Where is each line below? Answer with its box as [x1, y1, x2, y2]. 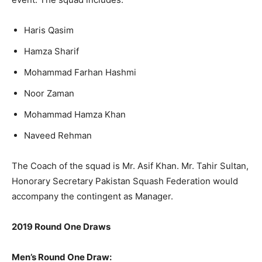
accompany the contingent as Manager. [12, 190, 180, 202]
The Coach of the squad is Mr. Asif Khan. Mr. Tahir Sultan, [12, 160, 249, 171]
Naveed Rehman [24, 129, 94, 141]
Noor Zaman [24, 87, 74, 99]
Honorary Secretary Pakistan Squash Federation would [12, 175, 238, 187]
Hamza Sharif [24, 45, 79, 57]
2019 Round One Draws [12, 220, 111, 232]
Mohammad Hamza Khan [24, 108, 126, 120]
